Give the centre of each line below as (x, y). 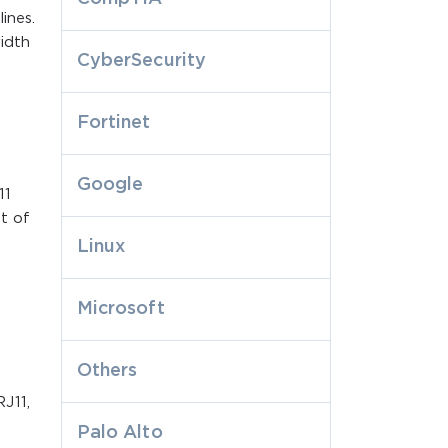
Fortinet (114, 122)
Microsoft (121, 308)
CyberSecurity (141, 60)
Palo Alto (120, 432)
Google (110, 184)
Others (107, 370)
